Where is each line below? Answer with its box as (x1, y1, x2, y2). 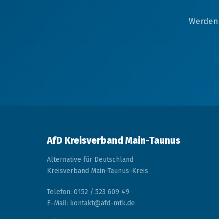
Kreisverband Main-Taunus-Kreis (47, 167, 148, 175)
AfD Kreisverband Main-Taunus (47, 135, 180, 146)
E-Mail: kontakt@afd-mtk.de (47, 199, 135, 207)
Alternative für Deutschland (47, 155, 133, 164)
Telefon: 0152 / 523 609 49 (47, 188, 130, 196)
